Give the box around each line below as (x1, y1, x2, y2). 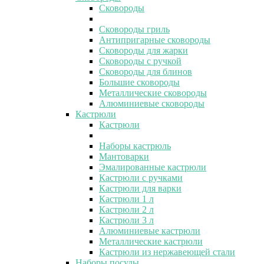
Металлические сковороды (99, 87, 207, 98)
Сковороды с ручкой (99, 55, 181, 66)
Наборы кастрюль (99, 140, 171, 151)
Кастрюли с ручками (99, 172, 183, 183)
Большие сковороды (99, 77, 180, 87)
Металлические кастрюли (99, 236, 203, 246)
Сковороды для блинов (99, 66, 192, 77)
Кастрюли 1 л (99, 193, 154, 204)
